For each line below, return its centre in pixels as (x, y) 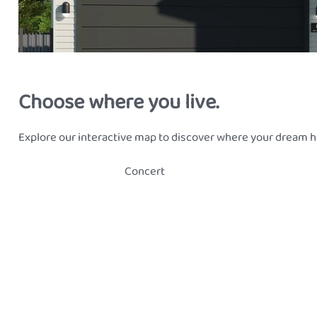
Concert (144, 172)
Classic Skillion (67, 227)
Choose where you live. (119, 103)
